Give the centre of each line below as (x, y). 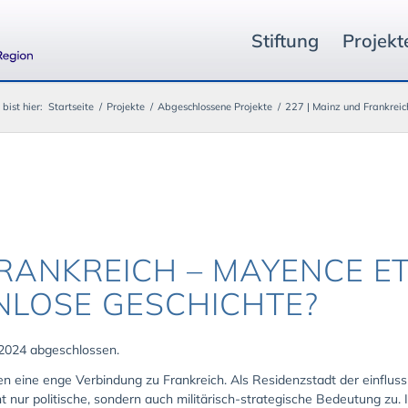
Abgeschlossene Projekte (215, 107)
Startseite (71, 107)
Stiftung (285, 41)
